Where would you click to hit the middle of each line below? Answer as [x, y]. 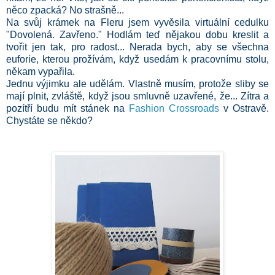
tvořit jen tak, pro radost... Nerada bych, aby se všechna [137, 47]
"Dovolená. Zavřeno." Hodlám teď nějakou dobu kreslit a [137, 34]
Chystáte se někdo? [49, 120]
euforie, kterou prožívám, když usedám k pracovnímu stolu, [137, 59]
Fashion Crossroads [174, 108]
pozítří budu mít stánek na [68, 108]
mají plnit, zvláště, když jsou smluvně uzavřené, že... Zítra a [137, 96]
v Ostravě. [244, 108]
